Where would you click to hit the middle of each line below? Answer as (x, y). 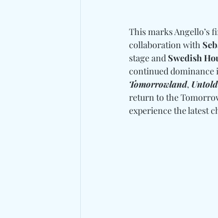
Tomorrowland (158, 84)
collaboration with (166, 45)
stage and (148, 58)
